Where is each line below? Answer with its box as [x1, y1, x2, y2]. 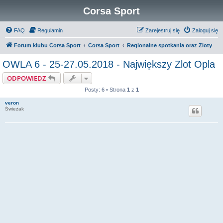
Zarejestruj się [145, 27, 180, 33]
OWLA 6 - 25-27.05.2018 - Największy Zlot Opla [2, 59, 215, 70]
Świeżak [5, 106, 24, 111]
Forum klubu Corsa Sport [14, 42, 81, 48]
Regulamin [37, 27, 63, 33]
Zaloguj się [192, 27, 218, 33]
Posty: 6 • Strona [84, 87, 127, 93]
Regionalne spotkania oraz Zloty [127, 42, 212, 48]
